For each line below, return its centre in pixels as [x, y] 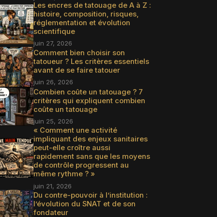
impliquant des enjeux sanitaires [90, 139]
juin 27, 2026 [53, 43]
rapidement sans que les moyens [92, 157]
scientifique [54, 32]
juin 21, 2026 [52, 186]
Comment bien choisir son [79, 53]
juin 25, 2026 [53, 121]
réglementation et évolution [82, 23]
